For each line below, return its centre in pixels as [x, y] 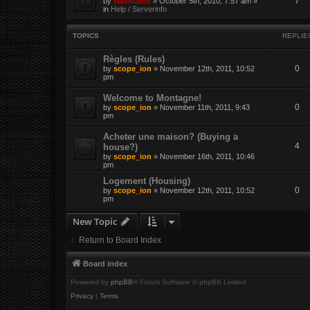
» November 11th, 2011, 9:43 [201, 107]
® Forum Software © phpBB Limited [190, 282]
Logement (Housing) [147, 181]
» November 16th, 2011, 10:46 [203, 156]
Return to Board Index [120, 240]
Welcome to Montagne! [152, 98]
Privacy [82, 295]
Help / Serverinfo [139, 9]
